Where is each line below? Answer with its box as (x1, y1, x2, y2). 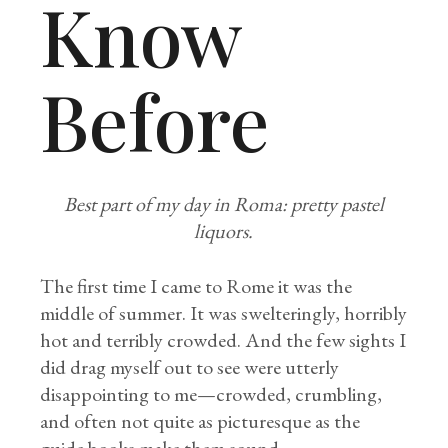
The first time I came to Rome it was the (40, 273, 353, 299)
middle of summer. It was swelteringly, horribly (40, 300, 408, 326)
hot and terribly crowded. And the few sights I (40, 327, 407, 353)
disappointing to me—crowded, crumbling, (40, 381, 383, 407)
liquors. (194, 218, 254, 244)
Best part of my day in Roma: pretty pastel (63, 191, 384, 217)
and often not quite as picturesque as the (40, 408, 361, 434)
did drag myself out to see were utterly (40, 354, 340, 380)
